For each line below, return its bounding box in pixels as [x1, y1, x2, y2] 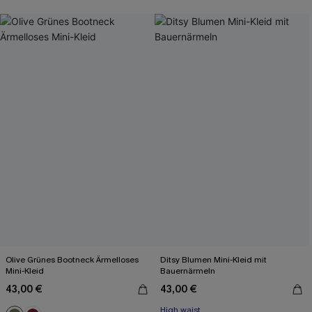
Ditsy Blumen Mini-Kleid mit [160, 254, 267, 265]
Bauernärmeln [160, 265, 215, 276]
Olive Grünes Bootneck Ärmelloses [6, 254, 139, 265]
